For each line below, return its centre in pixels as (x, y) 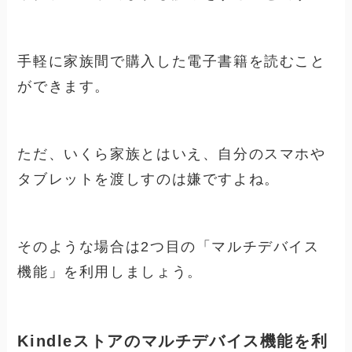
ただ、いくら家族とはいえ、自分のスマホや (172, 154)
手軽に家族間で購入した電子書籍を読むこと (172, 62)
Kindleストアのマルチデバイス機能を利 (173, 341)
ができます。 (64, 87)
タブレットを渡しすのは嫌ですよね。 (148, 179)
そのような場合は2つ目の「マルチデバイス (169, 246)
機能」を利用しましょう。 (110, 271)
